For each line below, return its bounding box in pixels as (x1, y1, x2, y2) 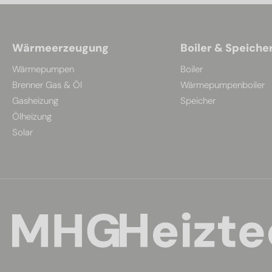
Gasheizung (12, 95, 58, 107)
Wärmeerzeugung (12, 41, 109, 56)
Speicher (180, 95, 216, 107)
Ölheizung (12, 110, 52, 123)
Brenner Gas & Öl (12, 79, 82, 92)
